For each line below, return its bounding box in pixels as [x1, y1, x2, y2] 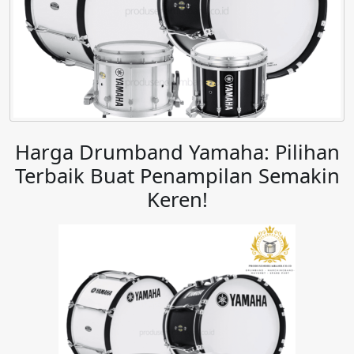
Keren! [146, 186, 208, 214]
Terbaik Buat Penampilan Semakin [14, 162, 340, 190]
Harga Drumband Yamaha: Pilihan [14, 138, 340, 167]
